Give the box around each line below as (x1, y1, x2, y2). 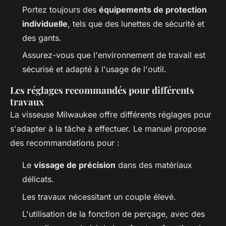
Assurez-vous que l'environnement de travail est (22, 50, 205, 61)
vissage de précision (34, 160, 116, 171)
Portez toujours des (22, 4, 99, 15)
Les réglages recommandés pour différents (10, 84, 194, 97)
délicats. (22, 174, 54, 185)
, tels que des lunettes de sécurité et (68, 18, 204, 29)
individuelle (22, 18, 68, 29)
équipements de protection (99, 4, 207, 15)
